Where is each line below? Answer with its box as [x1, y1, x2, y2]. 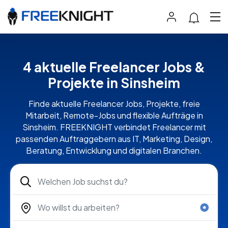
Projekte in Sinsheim [48, 74, 180, 92]
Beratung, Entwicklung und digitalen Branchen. [26, 145, 202, 156]
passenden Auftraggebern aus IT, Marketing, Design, [16, 133, 212, 145]
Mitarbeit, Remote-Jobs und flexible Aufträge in [25, 110, 203, 121]
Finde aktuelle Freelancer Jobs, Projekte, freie [28, 98, 200, 109]
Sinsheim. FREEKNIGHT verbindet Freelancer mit [22, 122, 206, 133]
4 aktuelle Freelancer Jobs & [23, 59, 205, 76]
